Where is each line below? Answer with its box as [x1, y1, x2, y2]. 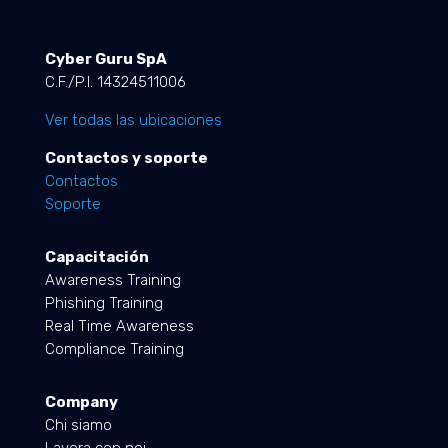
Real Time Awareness [44, 317, 194, 336]
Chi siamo [44, 416, 112, 435]
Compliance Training [44, 340, 184, 359]
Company [44, 393, 118, 412]
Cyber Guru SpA [44, 50, 167, 69]
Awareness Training [44, 271, 181, 290]
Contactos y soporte [44, 149, 208, 168]
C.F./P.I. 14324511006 [44, 73, 186, 92]
